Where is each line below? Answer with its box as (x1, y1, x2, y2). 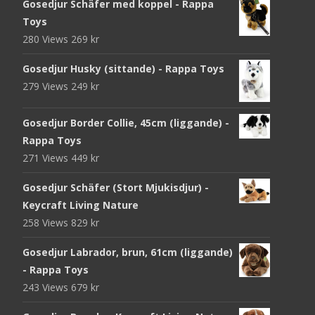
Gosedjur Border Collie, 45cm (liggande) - (22, 115, 229, 129)
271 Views (22, 150, 71, 165)
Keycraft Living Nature (22, 198, 139, 212)
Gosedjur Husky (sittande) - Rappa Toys (22, 62, 224, 76)
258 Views (22, 215, 71, 229)
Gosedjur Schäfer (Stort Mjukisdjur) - (22, 180, 209, 194)
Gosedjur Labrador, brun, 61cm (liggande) (22, 245, 233, 259)
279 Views (22, 79, 71, 94)
